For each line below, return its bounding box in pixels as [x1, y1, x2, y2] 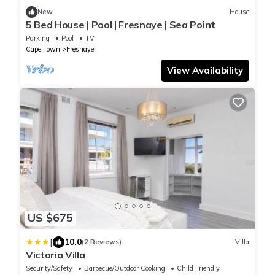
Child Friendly [177, 263, 220, 273]
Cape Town [26, 44, 60, 53]
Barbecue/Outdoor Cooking [84, 263, 165, 273]
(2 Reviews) [82, 238, 122, 247]
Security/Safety [26, 263, 72, 273]
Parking [26, 33, 50, 42]
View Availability [167, 64, 243, 76]
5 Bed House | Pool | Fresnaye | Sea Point [26, 18, 215, 31]
